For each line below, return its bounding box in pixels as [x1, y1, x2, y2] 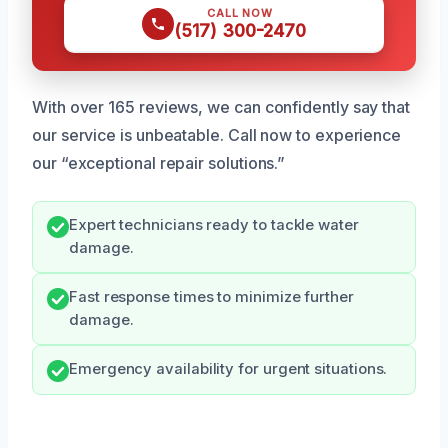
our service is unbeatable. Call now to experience [32, 124, 402, 145]
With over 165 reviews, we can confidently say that [32, 96, 411, 117]
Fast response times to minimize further [69, 287, 354, 306]
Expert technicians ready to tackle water [69, 215, 359, 234]
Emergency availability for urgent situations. [69, 359, 388, 378]
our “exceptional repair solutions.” [32, 152, 286, 173]
